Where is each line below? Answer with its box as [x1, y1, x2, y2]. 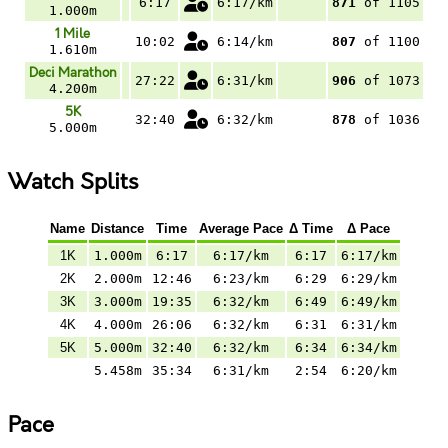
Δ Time [289, 220, 333, 236]
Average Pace [199, 220, 283, 236]
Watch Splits [8, 169, 138, 196]
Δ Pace [347, 220, 390, 236]
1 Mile [55, 25, 90, 42]
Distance [91, 220, 144, 236]
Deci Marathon [28, 64, 117, 81]
